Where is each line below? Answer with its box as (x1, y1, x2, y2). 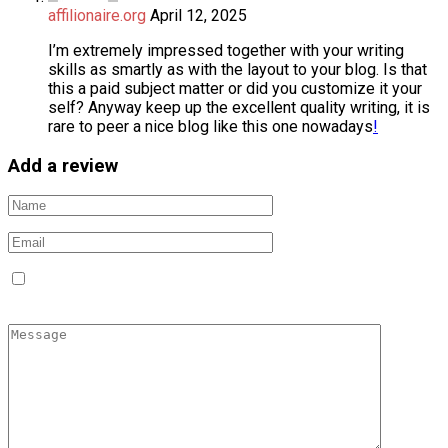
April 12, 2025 (150, 5, 247, 25)
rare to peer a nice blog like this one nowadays (48, 116, 373, 136)
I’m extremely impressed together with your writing (48, 40, 404, 60)
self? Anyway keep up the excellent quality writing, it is (48, 97, 430, 117)
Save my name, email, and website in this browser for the (32, 270, 430, 290)
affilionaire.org (48, 5, 146, 25)
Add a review (8, 154, 118, 177)
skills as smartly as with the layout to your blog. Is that (48, 59, 427, 79)
